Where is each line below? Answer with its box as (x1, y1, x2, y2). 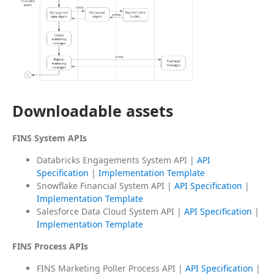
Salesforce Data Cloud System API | (37, 205, 184, 217)
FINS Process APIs (12, 240, 88, 252)
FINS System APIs (12, 131, 87, 144)
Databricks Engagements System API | (37, 154, 197, 166)
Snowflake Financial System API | (37, 179, 174, 191)
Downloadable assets (12, 100, 173, 121)
